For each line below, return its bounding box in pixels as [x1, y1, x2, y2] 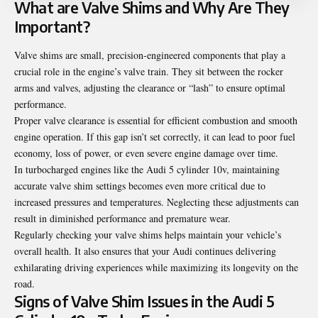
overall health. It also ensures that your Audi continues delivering [14, 243, 276, 258]
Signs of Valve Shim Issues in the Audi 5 [14, 291, 274, 311]
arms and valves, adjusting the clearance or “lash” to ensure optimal [14, 80, 285, 94]
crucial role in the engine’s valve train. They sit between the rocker [14, 64, 283, 78]
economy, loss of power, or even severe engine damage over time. [14, 146, 278, 160]
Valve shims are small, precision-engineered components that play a [14, 48, 285, 62]
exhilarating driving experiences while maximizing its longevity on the [14, 260, 298, 274]
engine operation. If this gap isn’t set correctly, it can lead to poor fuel [14, 129, 295, 143]
